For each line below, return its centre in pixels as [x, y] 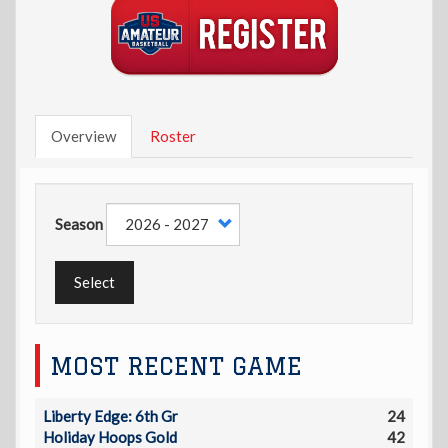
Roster [173, 136]
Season [79, 224]
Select [94, 282]
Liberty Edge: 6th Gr [110, 415]
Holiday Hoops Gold [110, 436]
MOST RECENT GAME [175, 365]
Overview [83, 136]
